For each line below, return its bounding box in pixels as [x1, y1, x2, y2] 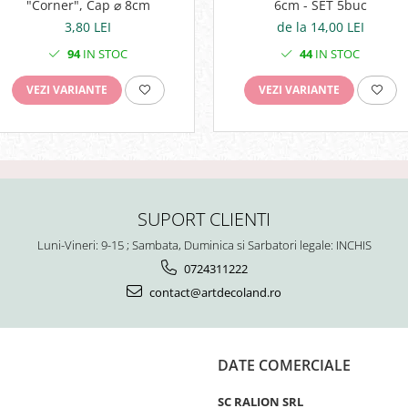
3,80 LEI [65, 17, 111, 36]
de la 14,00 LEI [276, 17, 364, 36]
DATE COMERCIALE [218, 354, 351, 375]
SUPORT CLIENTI [138, 205, 270, 231]
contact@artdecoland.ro [147, 283, 281, 301]
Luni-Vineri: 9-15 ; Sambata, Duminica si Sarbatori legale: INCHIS [36, 236, 372, 253]
